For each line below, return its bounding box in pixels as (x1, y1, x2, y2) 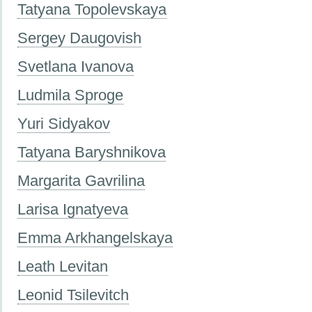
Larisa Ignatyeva (17, 200, 128, 218)
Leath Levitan (17, 257, 108, 275)
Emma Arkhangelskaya (17, 228, 173, 247)
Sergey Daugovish (17, 29, 141, 47)
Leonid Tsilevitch (17, 286, 129, 304)
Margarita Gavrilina (17, 171, 145, 189)
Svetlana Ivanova (17, 57, 134, 75)
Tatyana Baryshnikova (17, 143, 166, 161)
